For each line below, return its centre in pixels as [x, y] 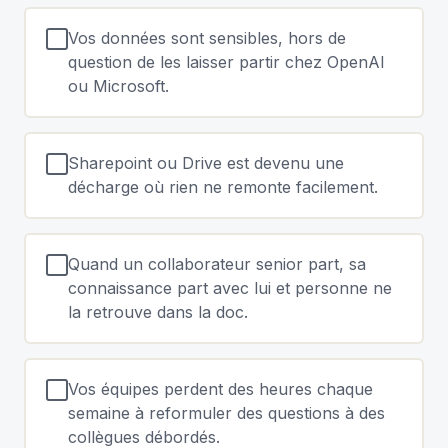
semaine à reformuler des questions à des [226, 413]
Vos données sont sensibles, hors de [206, 38]
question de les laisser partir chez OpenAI [226, 62]
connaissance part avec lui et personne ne [229, 288]
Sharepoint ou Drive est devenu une [205, 163]
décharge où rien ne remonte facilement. [222, 187]
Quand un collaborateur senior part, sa [216, 264]
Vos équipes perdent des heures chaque [220, 389]
